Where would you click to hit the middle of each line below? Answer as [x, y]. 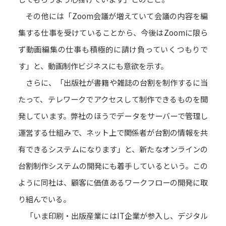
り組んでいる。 [44, 199]
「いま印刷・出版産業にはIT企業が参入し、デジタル [113, 216]
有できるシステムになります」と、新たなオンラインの [113, 149]
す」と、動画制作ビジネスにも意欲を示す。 [93, 66]
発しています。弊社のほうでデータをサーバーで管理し [113, 116]
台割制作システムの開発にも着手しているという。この [113, 166]
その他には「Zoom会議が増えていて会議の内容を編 [113, 16]
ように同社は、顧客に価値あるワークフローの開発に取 [113, 182]
